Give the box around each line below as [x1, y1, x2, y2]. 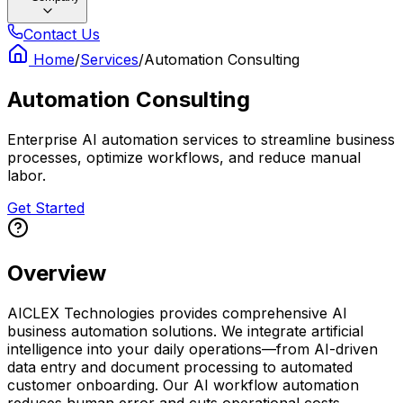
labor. [7, 166, 46, 184]
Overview [7, 259, 106, 286]
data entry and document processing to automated [7, 357, 353, 376]
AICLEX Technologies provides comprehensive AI [7, 303, 347, 322]
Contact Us [23, 25, 100, 43]
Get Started [7, 198, 85, 217]
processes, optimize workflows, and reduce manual [7, 148, 361, 166]
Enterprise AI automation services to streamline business [7, 130, 395, 148]
